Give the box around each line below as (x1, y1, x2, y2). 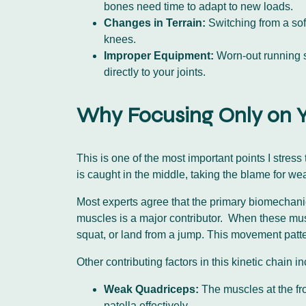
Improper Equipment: (104, 49, 214, 61)
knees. (104, 33, 139, 45)
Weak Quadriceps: (104, 283, 199, 295)
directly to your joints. (104, 66, 208, 78)
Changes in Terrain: (104, 16, 206, 29)
